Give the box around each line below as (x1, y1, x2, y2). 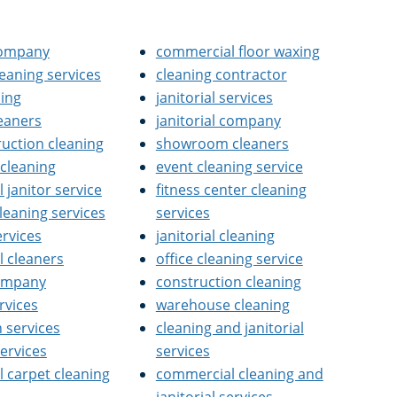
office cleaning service (155, 249, 303, 269)
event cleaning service (155, 157, 303, 176)
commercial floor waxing (155, 42, 320, 61)
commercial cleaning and (155, 364, 323, 384)
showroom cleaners (155, 134, 289, 153)
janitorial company (155, 111, 281, 130)
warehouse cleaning (155, 295, 290, 315)
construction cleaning (155, 272, 301, 292)
